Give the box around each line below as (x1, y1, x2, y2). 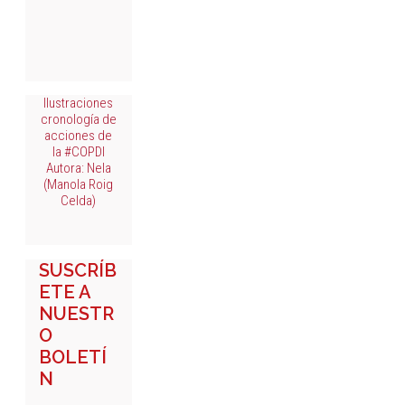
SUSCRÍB (39, 259, 117, 282)
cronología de (40, 110, 117, 127)
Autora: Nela (45, 159, 111, 176)
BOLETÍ (39, 346, 107, 369)
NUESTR (39, 303, 114, 325)
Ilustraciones (43, 94, 114, 111)
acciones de (44, 127, 113, 144)
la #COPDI (52, 143, 105, 160)
